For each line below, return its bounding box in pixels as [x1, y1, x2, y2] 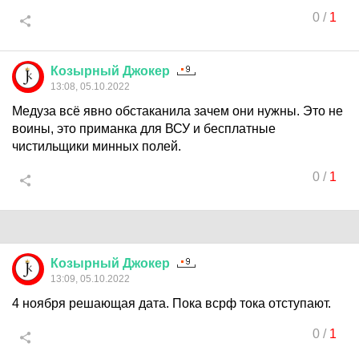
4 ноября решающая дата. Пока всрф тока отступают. [12, 296, 331, 310]
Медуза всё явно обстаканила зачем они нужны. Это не [12, 104, 343, 118]
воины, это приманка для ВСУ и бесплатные [12, 122, 276, 135]
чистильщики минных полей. [12, 139, 181, 153]
